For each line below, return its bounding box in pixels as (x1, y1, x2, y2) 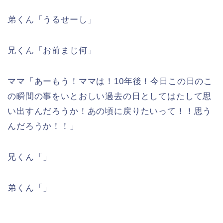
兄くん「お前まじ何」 (7, 46, 97, 56)
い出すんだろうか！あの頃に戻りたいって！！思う (7, 107, 212, 116)
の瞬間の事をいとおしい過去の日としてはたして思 (7, 92, 212, 102)
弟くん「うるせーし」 (7, 15, 97, 25)
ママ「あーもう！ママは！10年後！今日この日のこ (7, 77, 213, 87)
